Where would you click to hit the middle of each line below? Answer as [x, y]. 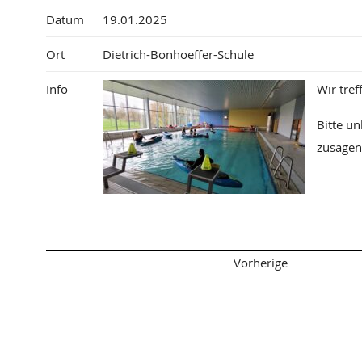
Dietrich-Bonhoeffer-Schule [178, 55]
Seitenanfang [93, 263]
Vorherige [261, 263]
